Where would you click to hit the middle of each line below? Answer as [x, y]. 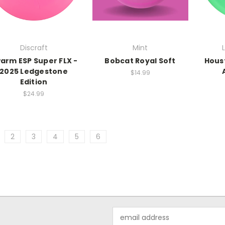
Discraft [34, 48]
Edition [34, 82]
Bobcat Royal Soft [140, 61]
